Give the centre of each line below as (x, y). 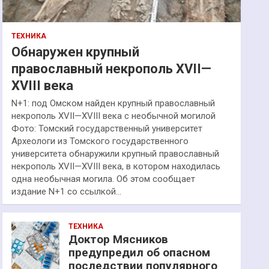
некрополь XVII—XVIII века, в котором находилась (116, 166)
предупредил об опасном (140, 252)
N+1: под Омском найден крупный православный (113, 103)
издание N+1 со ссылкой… (67, 192)
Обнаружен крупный (76, 52)
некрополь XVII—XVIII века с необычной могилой (114, 116)
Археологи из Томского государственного (100, 141)
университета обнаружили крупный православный (116, 154)
